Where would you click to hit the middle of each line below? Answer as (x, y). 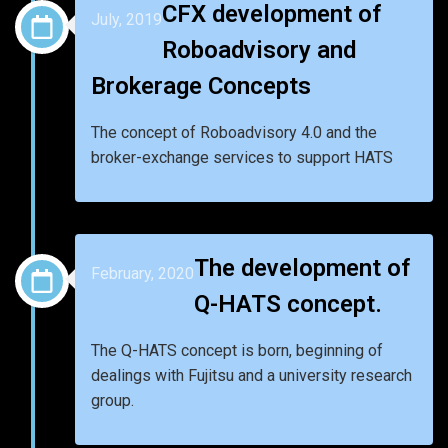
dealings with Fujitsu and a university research (251, 375)
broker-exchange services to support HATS (242, 157)
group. (112, 400)
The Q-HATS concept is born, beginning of (237, 350)
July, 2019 (126, 20)
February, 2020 (142, 274)
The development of (302, 267)
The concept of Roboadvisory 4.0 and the (234, 132)
